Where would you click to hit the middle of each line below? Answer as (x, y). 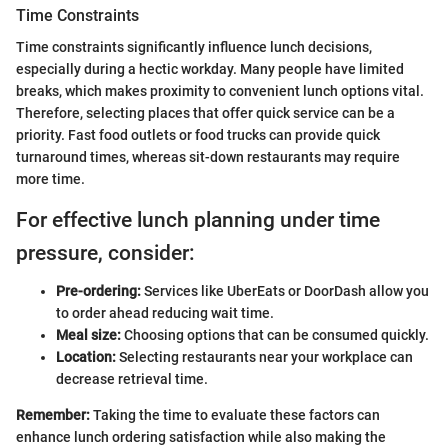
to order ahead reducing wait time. (165, 313)
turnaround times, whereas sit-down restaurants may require (208, 156)
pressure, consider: (105, 252)
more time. (50, 178)
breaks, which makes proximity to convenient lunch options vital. (220, 90)
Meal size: (88, 335)
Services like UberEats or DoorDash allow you (285, 291)
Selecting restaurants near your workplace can (264, 357)
